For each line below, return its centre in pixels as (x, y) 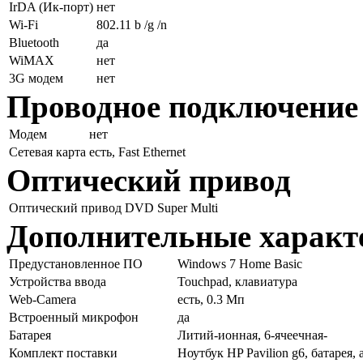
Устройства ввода (58, 281)
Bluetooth (34, 42)
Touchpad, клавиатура (237, 281)
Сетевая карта (47, 152)
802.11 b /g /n (132, 24)
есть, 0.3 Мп (211, 299)
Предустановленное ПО (76, 263)
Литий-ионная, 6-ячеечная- (252, 335)
